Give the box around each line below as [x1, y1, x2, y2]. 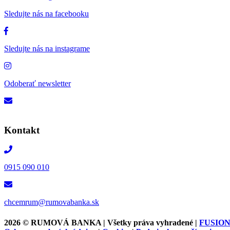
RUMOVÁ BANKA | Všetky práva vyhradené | [31, 218, 199, 227]
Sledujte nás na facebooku [4, 9, 89, 18]
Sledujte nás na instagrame [4, 44, 90, 53]
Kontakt [4, 124, 40, 136]
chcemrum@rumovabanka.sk [4, 198, 99, 207]
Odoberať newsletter [4, 79, 71, 88]
